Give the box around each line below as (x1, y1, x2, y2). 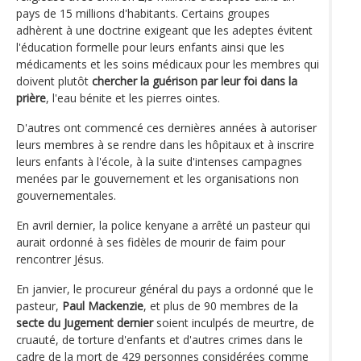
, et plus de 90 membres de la (143, 297, 298, 313)
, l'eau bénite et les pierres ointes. (46, 89, 220, 106)
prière (16, 89, 46, 106)
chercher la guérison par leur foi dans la (92, 73, 297, 89)
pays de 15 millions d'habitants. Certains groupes (16, 5, 270, 21)
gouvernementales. (16, 187, 116, 203)
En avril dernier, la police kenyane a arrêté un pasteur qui (16, 217, 310, 233)
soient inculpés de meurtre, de (153, 314, 314, 330)
